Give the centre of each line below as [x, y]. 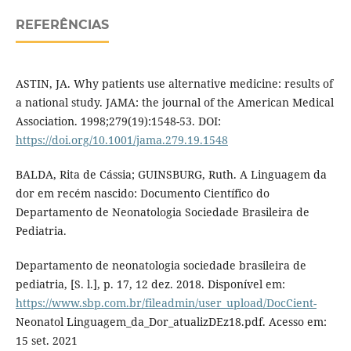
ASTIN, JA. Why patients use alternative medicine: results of [174, 84]
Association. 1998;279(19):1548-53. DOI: [118, 121]
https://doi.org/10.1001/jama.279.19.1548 [121, 140]
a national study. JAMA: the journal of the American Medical [174, 103]
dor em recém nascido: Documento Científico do [142, 194]
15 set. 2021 [46, 341]
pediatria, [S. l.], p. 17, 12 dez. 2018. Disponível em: [150, 284]
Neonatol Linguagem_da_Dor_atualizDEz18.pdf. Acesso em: [171, 322]
